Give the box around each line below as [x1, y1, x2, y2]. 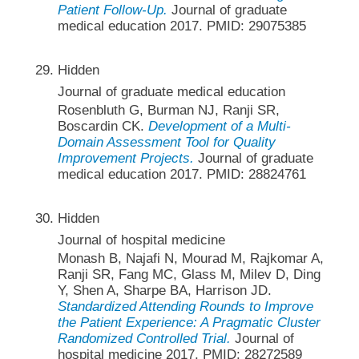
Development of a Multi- [147, 118, 291, 134]
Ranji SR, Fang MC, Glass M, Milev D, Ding [57, 267, 321, 283]
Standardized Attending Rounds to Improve [57, 299, 313, 315]
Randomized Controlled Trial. [57, 331, 231, 347]
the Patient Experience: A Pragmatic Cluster [57, 315, 321, 331]
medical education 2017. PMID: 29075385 [57, 18, 306, 34]
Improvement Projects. [57, 150, 194, 166]
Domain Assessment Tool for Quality [57, 134, 276, 150]
